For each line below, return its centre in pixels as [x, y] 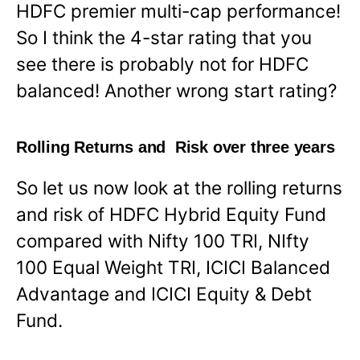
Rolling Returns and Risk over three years [176, 147]
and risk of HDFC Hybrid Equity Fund [171, 215]
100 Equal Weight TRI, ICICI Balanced [173, 268]
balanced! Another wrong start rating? [176, 90]
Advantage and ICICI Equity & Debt [164, 294]
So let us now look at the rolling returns [179, 188]
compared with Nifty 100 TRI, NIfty [163, 241]
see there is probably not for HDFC [162, 63]
